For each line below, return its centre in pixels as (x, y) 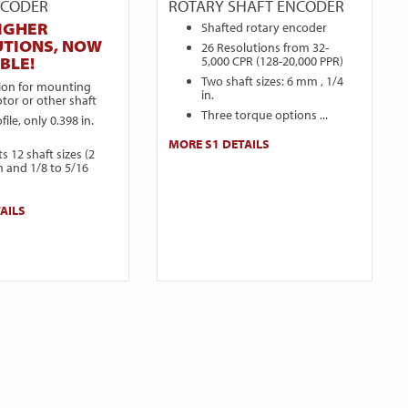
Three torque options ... (265, 115)
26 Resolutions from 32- (265, 48)
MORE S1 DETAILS (219, 144)
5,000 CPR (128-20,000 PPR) (273, 61)
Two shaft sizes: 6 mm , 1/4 (273, 82)
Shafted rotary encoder (265, 28)
